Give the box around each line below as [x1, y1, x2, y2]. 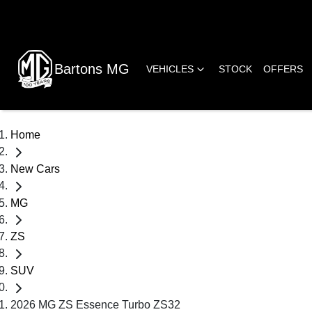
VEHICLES [146, 63, 194, 75]
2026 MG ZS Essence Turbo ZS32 [10, 298, 180, 311]
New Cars [10, 162, 60, 175]
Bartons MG [54, 61, 130, 77]
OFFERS [263, 63, 303, 75]
